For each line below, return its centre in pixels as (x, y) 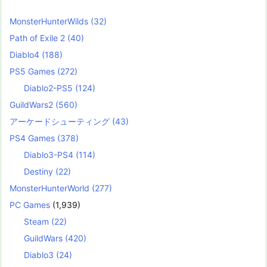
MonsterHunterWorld (51, 188)
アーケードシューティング (61, 121)
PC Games (30, 204)
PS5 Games (33, 71)
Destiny (40, 171)
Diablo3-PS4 (50, 154)
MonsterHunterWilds (50, 21)
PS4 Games (33, 138)
